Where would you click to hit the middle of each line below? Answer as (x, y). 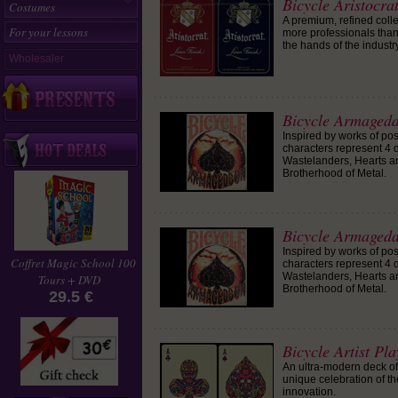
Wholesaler (36, 59)
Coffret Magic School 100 (73, 263)
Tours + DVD (69, 280)
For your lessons (48, 32)
